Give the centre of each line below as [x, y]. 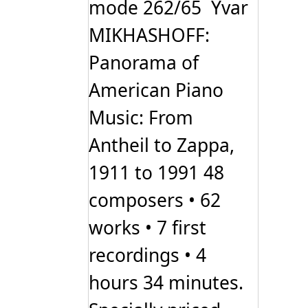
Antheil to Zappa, [162, 145]
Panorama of [144, 63]
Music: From [141, 118]
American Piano [156, 90]
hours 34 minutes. [166, 283]
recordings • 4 [147, 255]
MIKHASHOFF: [149, 35]
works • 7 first [147, 228]
